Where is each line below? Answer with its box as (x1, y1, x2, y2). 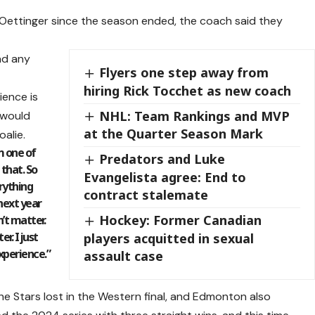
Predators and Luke (99, 150, 226, 168)
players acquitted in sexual (84, 229, 255, 247)
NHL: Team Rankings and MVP (99, 107, 290, 124)
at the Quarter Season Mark (84, 125, 264, 143)
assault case (84, 247, 164, 264)
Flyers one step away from (99, 64, 269, 82)
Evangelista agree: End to (84, 169, 247, 186)
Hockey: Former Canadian (99, 212, 262, 229)
